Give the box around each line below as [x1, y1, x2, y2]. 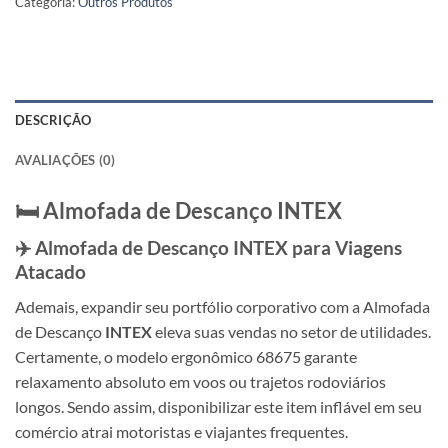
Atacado [15, 260, 86, 284]
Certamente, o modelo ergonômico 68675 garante [15, 346, 357, 366]
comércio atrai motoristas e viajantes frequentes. [15, 421, 348, 441]
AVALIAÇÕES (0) [15, 151, 116, 168]
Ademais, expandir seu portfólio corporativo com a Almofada [15, 296, 430, 316]
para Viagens [288, 236, 402, 260]
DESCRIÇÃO [15, 111, 92, 128]
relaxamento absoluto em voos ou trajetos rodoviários [15, 371, 386, 391]
